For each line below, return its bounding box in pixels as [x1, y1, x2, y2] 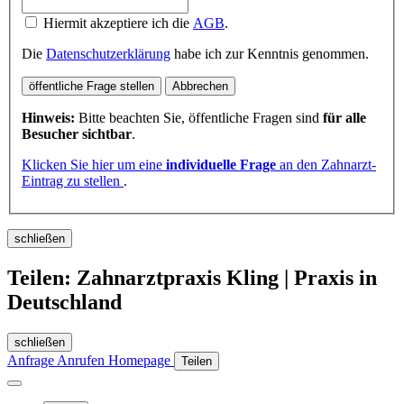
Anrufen [57, 352, 108, 368]
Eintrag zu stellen [22, 172, 124, 188]
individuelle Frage [166, 156, 276, 172]
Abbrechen [172, 78, 228, 93]
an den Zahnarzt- [276, 156, 376, 172]
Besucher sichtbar [22, 125, 132, 142]
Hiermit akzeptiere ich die [43, 14, 193, 31]
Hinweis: [22, 109, 75, 125]
